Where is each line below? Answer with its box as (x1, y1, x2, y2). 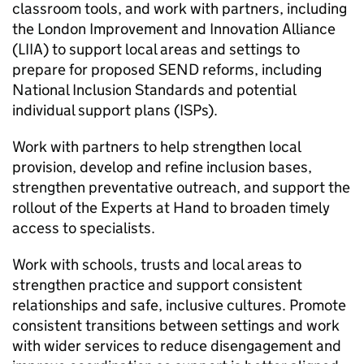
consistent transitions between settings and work (12, 316, 340, 335)
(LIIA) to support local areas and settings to (12, 40, 300, 58)
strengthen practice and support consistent (12, 275, 302, 294)
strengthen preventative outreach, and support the (12, 178, 350, 197)
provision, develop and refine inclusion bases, (12, 158, 312, 176)
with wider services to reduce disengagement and (12, 336, 341, 355)
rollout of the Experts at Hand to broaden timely (12, 198, 330, 217)
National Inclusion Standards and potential (12, 80, 296, 99)
